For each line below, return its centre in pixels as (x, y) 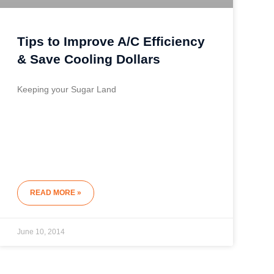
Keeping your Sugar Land (66, 90)
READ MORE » (55, 193)
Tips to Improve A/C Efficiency (111, 42)
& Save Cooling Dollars (88, 59)
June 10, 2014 (41, 232)
